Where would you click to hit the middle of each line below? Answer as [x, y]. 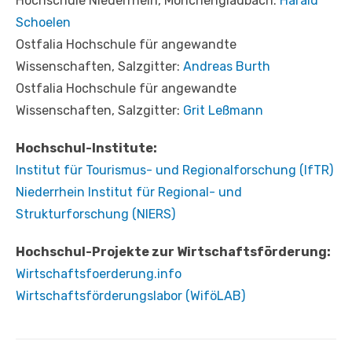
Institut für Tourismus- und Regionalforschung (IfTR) [174, 170]
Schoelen [43, 22]
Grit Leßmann [223, 110]
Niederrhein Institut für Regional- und [129, 192]
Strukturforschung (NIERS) [95, 214]
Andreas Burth [227, 66]
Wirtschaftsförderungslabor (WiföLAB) [130, 295]
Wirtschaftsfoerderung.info [99, 273]
